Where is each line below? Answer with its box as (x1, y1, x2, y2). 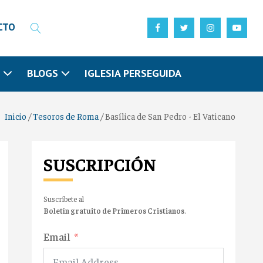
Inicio (5, 110, 26, 122)
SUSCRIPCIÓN (43, 152, 156, 175)
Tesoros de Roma (33, 110, 99, 122)
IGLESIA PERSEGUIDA (84, 66, 181, 80)
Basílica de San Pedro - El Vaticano (105, 110, 235, 122)
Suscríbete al (43, 193, 84, 204)
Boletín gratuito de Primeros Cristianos (43, 205, 184, 215)
